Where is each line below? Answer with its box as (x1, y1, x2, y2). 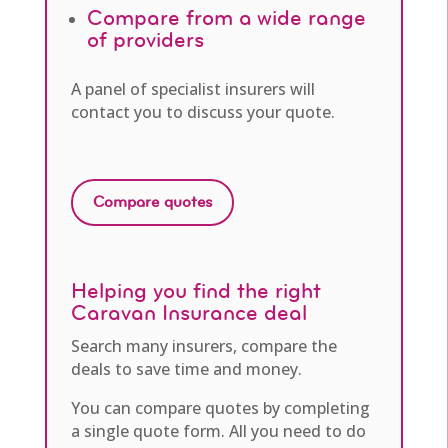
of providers (86, 27, 204, 55)
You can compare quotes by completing (70, 397, 370, 420)
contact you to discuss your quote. (70, 101, 335, 124)
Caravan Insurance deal (70, 300, 307, 328)
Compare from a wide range (86, 5, 366, 33)
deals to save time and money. (70, 358, 302, 381)
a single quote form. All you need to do (70, 420, 366, 443)
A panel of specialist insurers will (70, 78, 315, 101)
